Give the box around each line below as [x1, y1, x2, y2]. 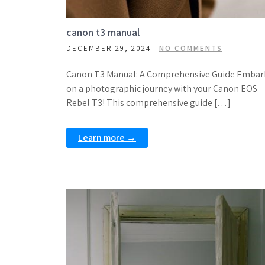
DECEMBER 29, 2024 [66, 43, 151, 53]
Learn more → [78, 131, 136, 144]
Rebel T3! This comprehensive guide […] [66, 96, 231, 109]
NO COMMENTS [159, 43, 222, 53]
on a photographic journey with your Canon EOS [66, 82, 257, 95]
